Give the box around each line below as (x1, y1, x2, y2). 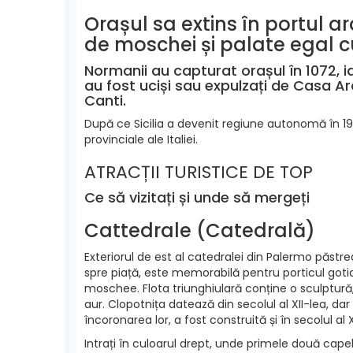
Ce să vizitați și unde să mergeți (84, 187, 310, 207)
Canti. (84, 90, 126, 110)
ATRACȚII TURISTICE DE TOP (84, 159, 313, 184)
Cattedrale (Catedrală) (84, 217, 315, 243)
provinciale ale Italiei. (84, 131, 198, 147)
